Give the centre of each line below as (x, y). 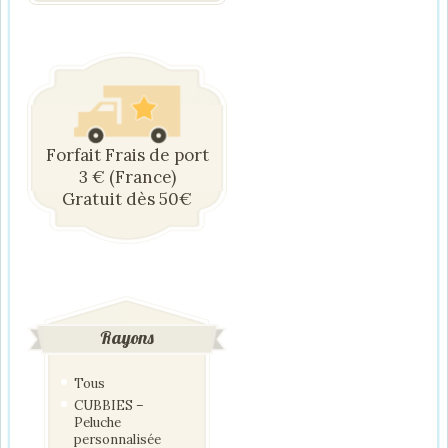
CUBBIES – (109, 405)
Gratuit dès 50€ (127, 198)
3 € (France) (127, 176)
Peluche (97, 422)
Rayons (127, 337)
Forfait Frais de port (127, 154)
